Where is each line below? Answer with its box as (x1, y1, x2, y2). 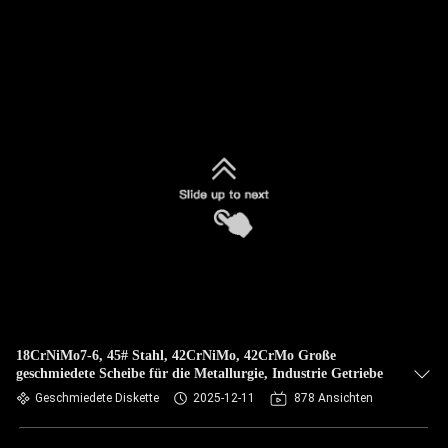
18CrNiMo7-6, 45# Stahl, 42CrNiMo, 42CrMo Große (16, 348, 336, 363)
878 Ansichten (294, 391, 373, 405)
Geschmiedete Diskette (35, 391, 159, 405)
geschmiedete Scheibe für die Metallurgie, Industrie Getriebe (16, 366, 383, 381)
